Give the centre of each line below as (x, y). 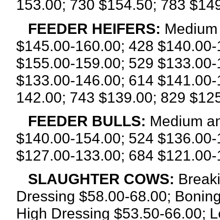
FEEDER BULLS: (85, 121)
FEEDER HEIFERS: (88, 28)
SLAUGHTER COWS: (101, 179)
